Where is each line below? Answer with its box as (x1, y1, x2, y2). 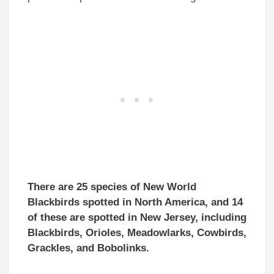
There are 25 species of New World (28, 180, 196, 193)
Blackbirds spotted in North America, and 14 (28, 196, 243, 208)
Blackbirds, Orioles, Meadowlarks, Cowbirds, (28, 226, 246, 239)
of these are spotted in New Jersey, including (28, 211, 246, 223)
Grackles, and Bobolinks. (28, 242, 149, 254)
